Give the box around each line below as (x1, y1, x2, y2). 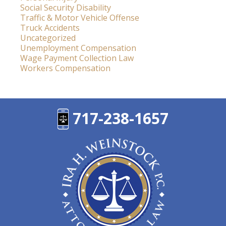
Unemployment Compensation (20, 42, 136, 54)
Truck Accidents (20, 22, 80, 34)
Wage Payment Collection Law (20, 52, 134, 64)
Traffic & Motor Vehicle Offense (20, 12, 139, 24)
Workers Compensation (20, 63, 110, 74)
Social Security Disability (20, 2, 111, 14)
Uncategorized (20, 32, 76, 44)
